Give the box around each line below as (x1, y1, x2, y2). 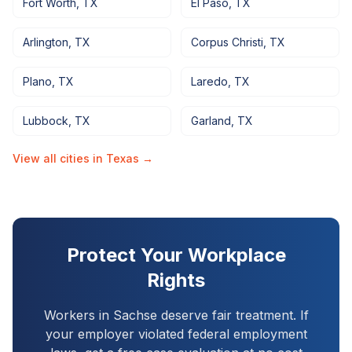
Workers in (43, 307, 113, 323)
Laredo (191, 75, 228, 88)
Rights (147, 269, 205, 291)
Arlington (23, 35, 68, 49)
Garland (191, 114, 231, 127)
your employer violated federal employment (45, 326, 307, 342)
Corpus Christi (191, 35, 263, 49)
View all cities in (13, 152, 106, 165)
